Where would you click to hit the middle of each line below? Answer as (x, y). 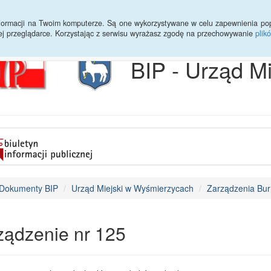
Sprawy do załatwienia (151, 15)
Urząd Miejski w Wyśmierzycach (132, 188)
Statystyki (72, 15)
